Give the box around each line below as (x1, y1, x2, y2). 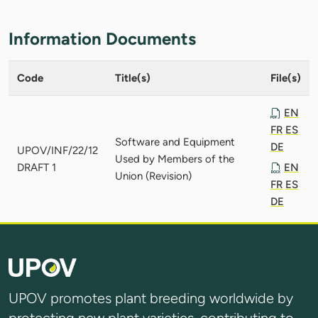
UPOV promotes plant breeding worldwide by (9, 290, 293, 307)
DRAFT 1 (17, 160, 56, 174)
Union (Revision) (115, 169, 192, 182)
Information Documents (9, 28, 196, 49)
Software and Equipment (115, 135, 235, 148)
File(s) (270, 71, 301, 84)
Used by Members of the (115, 152, 234, 165)
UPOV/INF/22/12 (17, 143, 98, 157)
